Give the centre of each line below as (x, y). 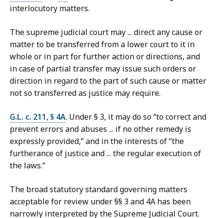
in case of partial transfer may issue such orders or (103, 69)
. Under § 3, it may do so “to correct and (136, 117)
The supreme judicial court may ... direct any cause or (106, 32)
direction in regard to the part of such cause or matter (108, 81)
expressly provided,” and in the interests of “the (97, 141)
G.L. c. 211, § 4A (38, 117)
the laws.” (28, 166)
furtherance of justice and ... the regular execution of (105, 154)
